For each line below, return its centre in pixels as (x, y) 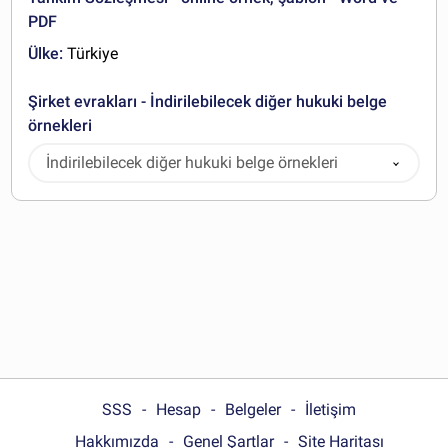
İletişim (330, 409)
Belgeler (253, 409)
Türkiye (91, 53)
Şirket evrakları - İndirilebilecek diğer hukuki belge (208, 101)
